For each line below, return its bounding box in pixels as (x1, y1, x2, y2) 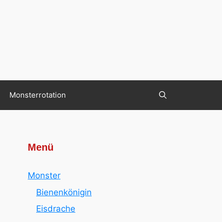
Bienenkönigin (36, 187, 92, 197)
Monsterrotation (9, 90, 66, 100)
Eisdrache (36, 204, 75, 214)
